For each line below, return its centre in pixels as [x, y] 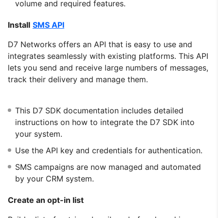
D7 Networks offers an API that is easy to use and [100, 44]
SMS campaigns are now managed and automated [108, 167]
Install [19, 25]
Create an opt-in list [46, 200]
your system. [39, 134]
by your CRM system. [54, 178]
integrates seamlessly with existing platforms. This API [108, 56]
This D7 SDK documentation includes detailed [99, 110]
